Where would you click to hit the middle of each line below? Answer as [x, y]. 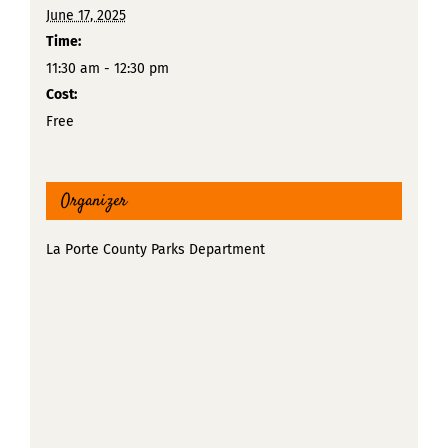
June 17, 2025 [85, 15]
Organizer [93, 200]
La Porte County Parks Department [155, 249]
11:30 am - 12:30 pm [107, 68]
